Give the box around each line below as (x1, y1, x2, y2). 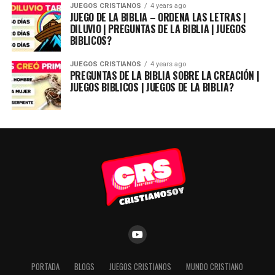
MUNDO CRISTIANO (186, 261, 244, 273)
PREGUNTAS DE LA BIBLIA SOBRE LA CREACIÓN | (69, 68, 260, 83)
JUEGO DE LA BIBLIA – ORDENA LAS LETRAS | (69, 10, 246, 25)
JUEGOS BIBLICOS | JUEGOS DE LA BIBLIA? (69, 80, 234, 95)
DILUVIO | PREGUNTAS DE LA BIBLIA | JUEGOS (69, 21, 246, 36)
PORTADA (31, 261, 60, 273)
